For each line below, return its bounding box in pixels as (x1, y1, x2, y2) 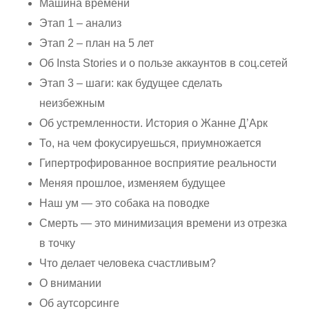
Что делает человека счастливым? (39, 257, 217, 269)
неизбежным (39, 97, 106, 109)
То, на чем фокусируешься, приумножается (39, 137, 262, 149)
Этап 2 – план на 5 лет (39, 37, 154, 49)
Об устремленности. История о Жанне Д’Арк (39, 117, 268, 129)
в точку (39, 237, 76, 249)
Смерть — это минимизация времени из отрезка (39, 217, 288, 229)
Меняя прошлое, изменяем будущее (39, 177, 226, 189)
